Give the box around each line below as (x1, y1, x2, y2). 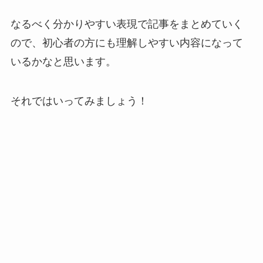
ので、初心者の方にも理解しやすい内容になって (10, 36, 243, 49)
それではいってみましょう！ (10, 95, 148, 107)
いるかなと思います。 (10, 55, 116, 68)
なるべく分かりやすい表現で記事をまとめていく (10, 18, 243, 30)
